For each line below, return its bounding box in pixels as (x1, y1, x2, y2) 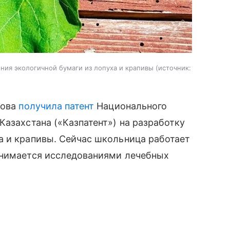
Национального (94, 101, 167, 112)
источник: (158, 64, 191, 72)
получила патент (18, 101, 94, 112)
